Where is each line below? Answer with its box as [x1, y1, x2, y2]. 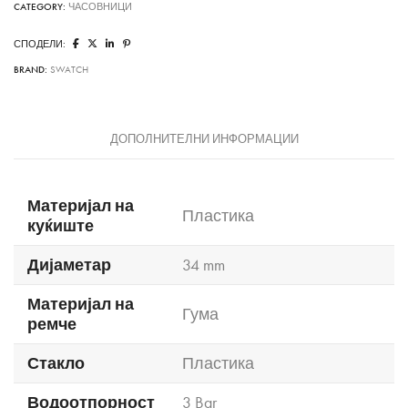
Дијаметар [27, 254, 111, 275]
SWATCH [50, 63, 88, 76]
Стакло [27, 352, 85, 373]
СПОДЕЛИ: [14, 37, 66, 50]
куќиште [27, 215, 94, 236]
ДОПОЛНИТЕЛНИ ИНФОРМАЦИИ [109, 131, 299, 147]
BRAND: [14, 63, 50, 76]
